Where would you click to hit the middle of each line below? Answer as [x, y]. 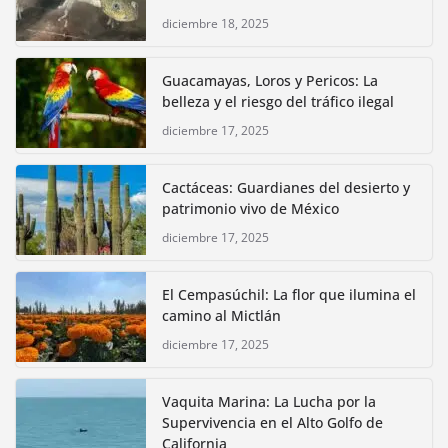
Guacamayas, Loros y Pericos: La [270, 80]
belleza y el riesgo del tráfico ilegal [278, 101]
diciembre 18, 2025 [215, 23]
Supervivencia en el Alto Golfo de [272, 422]
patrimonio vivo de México [250, 208]
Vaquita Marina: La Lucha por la [269, 401]
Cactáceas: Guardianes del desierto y [286, 187]
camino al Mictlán [221, 315]
